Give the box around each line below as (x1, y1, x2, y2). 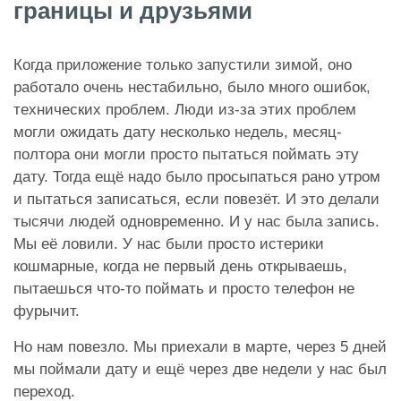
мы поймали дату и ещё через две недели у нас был (13, 360, 387, 378)
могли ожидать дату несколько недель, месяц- (13, 123, 342, 141)
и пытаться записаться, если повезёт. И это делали (13, 190, 380, 208)
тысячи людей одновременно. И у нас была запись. (13, 212, 380, 230)
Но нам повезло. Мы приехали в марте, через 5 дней (13, 337, 387, 355)
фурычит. (13, 302, 80, 320)
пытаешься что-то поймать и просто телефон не (13, 279, 354, 297)
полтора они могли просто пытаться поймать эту (13, 145, 359, 163)
